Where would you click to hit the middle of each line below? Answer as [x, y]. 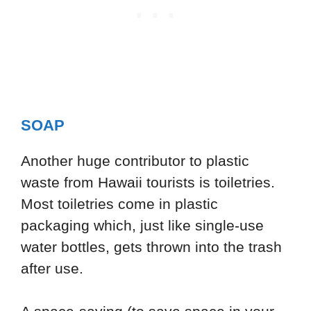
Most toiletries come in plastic [119, 203]
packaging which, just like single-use [142, 225]
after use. [52, 268]
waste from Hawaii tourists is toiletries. [148, 182]
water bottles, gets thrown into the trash [151, 246]
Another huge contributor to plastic [135, 160]
